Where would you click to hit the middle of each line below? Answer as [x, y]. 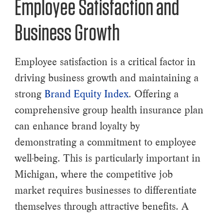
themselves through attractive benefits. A [101, 206]
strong [29, 94]
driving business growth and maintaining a [107, 78]
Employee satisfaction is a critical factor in [105, 62]
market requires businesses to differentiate [106, 190]
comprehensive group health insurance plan [109, 110]
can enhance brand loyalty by [77, 126]
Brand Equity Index [86, 94]
